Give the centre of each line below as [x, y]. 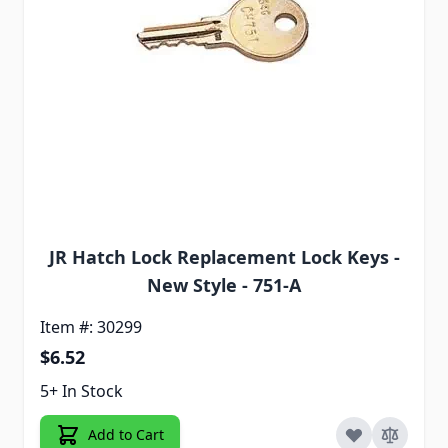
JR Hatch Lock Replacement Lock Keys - [224, 257]
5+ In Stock [81, 391]
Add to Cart [126, 435]
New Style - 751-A [224, 285]
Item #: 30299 [91, 327]
